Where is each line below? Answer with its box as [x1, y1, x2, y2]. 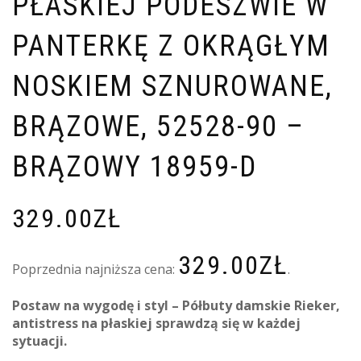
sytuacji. [12, 332, 67, 351]
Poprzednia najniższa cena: [12, 260, 178, 279]
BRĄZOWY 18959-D [12, 150, 257, 185]
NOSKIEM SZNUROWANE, [12, 69, 333, 104]
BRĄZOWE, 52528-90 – [12, 110, 305, 144]
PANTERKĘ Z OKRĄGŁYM [12, 29, 330, 64]
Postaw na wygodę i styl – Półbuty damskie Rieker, [12, 297, 340, 315]
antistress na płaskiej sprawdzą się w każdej [12, 314, 301, 333]
